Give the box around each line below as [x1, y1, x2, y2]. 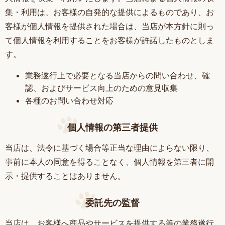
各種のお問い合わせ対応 [25, 95, 114, 106]
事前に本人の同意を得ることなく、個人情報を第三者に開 [5, 156, 214, 167]
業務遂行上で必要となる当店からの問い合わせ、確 [25, 70, 210, 81]
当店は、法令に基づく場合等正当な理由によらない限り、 [5, 142, 214, 153]
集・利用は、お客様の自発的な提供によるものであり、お [5, 7, 214, 18]
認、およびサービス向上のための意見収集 [25, 83, 178, 93]
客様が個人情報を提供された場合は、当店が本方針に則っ [5, 21, 214, 32]
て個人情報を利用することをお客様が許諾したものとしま [5, 35, 214, 46]
